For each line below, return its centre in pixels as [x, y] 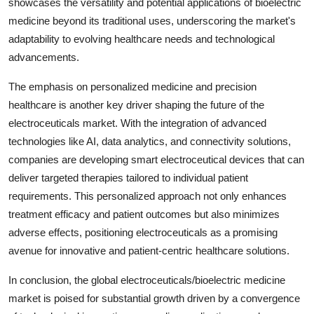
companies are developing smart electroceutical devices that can [156, 159]
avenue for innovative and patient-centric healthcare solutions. [149, 250]
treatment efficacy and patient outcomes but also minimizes [144, 214]
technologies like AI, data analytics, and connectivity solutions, [150, 141]
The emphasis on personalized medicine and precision [132, 86]
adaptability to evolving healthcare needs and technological [142, 39]
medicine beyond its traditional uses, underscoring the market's [152, 20]
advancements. [44, 57]
